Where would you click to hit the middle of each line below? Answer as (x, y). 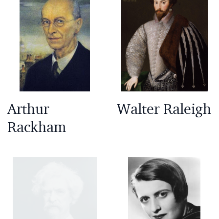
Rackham (37, 127)
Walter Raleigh (164, 109)
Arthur (28, 109)
